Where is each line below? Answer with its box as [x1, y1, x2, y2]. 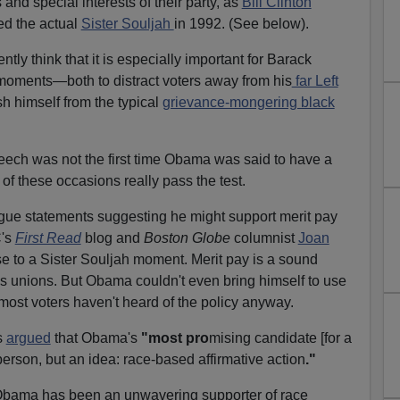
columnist [229, 229, 298, 246]
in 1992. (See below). [173, 15, 309, 31]
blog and [80, 229, 144, 246]
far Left [291, 72, 338, 88]
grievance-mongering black [162, 94, 335, 110]
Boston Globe [143, 229, 230, 246]
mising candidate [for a [208, 329, 352, 346]
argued [5, 329, 51, 346]
